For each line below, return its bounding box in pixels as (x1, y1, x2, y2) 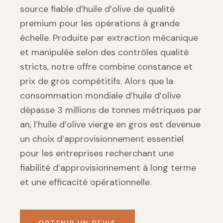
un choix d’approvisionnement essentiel (20, 133, 184, 145)
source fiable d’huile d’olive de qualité (20, 3, 175, 15)
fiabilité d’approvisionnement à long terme (20, 162, 196, 174)
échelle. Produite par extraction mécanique (20, 32, 198, 44)
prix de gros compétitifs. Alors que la (20, 75, 173, 87)
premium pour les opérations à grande (20, 17, 180, 29)
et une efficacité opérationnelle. (20, 176, 151, 188)
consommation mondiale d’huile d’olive (20, 90, 181, 102)
